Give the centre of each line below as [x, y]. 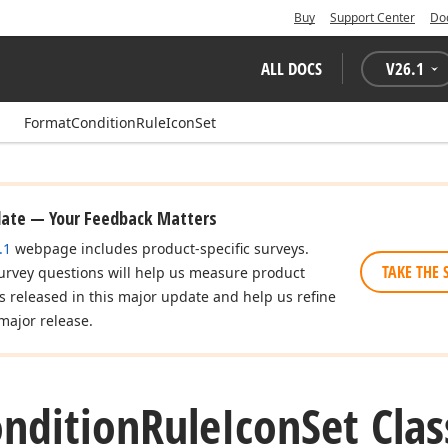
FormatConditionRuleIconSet [120, 122]
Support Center [372, 17]
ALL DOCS [291, 68]
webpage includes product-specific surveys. [160, 248]
